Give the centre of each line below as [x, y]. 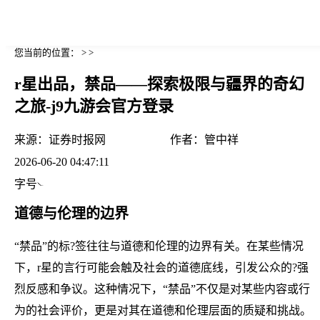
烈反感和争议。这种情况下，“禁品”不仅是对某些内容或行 [162, 289]
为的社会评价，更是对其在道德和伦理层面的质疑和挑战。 [163, 310]
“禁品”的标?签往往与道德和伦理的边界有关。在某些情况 [159, 246]
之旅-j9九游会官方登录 [94, 106]
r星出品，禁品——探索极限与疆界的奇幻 [159, 84]
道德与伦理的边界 [71, 213]
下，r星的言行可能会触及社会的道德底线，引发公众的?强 [161, 267]
